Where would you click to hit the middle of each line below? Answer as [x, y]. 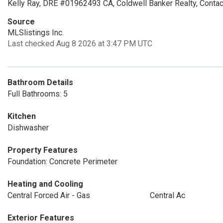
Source [21, 22]
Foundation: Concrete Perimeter [62, 162]
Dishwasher [28, 128]
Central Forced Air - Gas [49, 195]
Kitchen [22, 116]
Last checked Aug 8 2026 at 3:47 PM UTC [80, 44]
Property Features [43, 150]
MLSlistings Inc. [36, 33]
